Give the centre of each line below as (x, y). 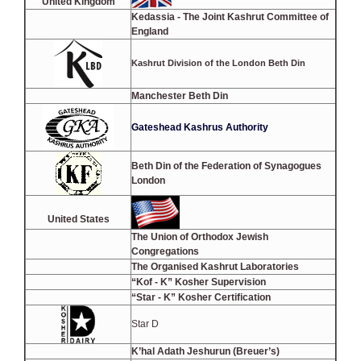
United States (78, 220)
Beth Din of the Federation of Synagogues (226, 166)
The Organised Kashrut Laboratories (215, 267)
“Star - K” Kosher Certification (201, 298)
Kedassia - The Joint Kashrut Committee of (230, 17)
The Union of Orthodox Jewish (200, 237)
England (150, 32)
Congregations (165, 252)
